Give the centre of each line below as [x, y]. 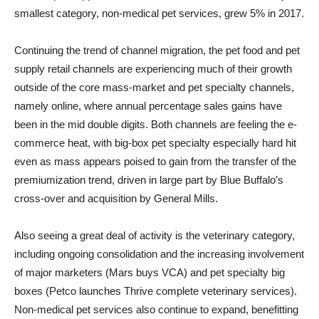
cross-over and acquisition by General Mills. [116, 198]
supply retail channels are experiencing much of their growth [153, 68]
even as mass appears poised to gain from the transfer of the [155, 161]
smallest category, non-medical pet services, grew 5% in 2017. [159, 13]
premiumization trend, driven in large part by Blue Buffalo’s [149, 179]
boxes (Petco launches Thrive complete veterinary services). [156, 291]
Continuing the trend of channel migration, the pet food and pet [157, 50]
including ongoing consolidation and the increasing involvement [159, 253]
